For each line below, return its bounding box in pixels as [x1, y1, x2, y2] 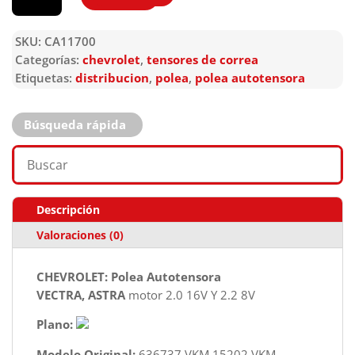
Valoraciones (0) [36, 227, 124, 242]
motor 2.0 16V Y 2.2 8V [128, 286, 255, 303]
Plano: [36, 316, 76, 333]
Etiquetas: [15, 69, 75, 86]
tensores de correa [147, 51, 258, 67]
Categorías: [15, 51, 82, 67]
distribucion [75, 69, 149, 86]
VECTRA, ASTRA [36, 286, 128, 303]
